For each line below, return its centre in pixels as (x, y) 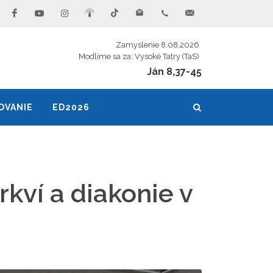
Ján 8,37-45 (174, 72)
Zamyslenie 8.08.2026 (158, 45)
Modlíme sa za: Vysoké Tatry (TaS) (139, 56)
